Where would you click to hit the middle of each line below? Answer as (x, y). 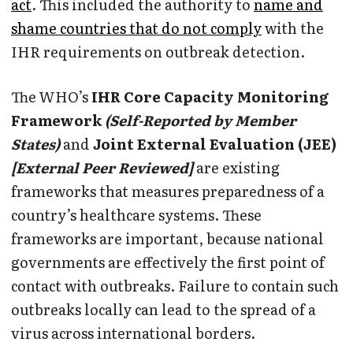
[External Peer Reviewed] (102, 167)
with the (293, 28)
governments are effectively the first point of (168, 262)
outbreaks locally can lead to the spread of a (163, 309)
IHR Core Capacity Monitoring (210, 96)
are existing (238, 167)
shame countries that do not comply (136, 28)
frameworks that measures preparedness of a (168, 191)
